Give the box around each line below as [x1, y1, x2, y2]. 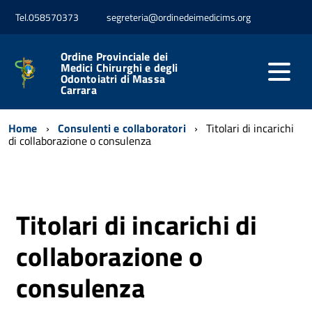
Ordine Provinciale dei [60, 47, 169, 65]
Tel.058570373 [15, 10, 79, 25]
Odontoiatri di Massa [60, 70, 165, 87]
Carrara [60, 81, 97, 98]
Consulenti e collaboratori [57, 119, 186, 136]
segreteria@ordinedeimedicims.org [107, 10, 251, 25]
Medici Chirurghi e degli [60, 58, 178, 76]
